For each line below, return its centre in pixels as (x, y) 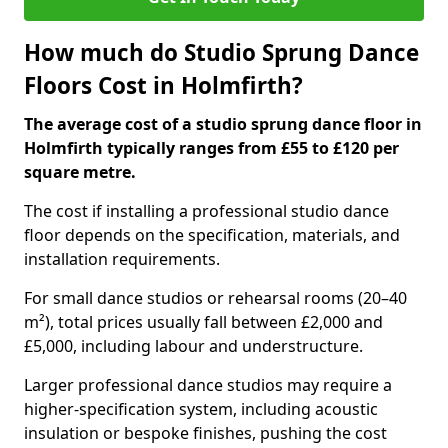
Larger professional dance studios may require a (208, 385)
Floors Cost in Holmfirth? (163, 85)
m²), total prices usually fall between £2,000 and (203, 322)
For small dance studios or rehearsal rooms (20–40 (215, 298)
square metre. (80, 172)
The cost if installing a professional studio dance (206, 211)
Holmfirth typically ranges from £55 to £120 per (211, 148)
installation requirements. (122, 259)
